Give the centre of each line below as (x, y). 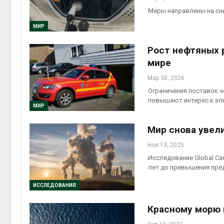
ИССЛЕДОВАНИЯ (54, 185)
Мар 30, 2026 (166, 78)
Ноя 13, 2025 (166, 145)
